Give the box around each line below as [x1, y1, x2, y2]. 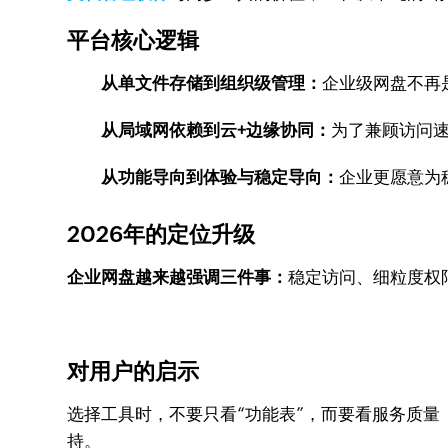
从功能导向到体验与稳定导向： [101, 167, 340, 187]
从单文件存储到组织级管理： [101, 73, 323, 93]
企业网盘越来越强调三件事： [67, 267, 289, 287]
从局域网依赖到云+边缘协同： [101, 120, 332, 140]
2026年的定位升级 [67, 222, 256, 247]
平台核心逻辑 [67, 28, 200, 53]
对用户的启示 [67, 359, 200, 384]
